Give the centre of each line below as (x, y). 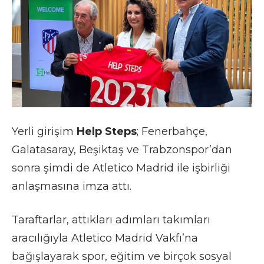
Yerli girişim (44, 131)
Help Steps (107, 131)
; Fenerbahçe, (172, 131)
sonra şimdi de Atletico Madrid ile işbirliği (121, 168)
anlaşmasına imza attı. (72, 186)
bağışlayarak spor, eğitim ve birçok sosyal (122, 256)
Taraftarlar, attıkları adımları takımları (111, 220)
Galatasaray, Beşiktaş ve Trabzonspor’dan (122, 149)
